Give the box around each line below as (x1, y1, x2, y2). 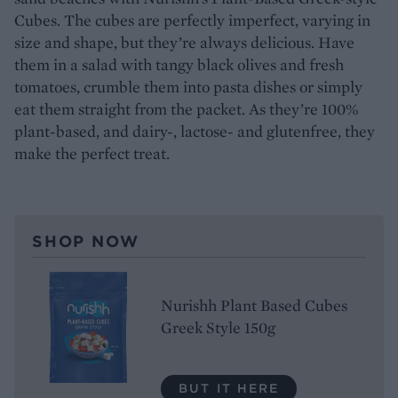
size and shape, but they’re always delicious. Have (14, 31, 354, 52)
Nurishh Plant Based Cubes (161, 294, 347, 315)
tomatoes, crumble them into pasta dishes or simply (14, 76, 362, 97)
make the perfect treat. (14, 142, 170, 163)
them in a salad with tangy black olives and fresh (14, 53, 344, 75)
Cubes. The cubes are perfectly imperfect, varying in (14, 9, 370, 30)
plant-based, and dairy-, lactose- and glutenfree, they (14, 120, 375, 141)
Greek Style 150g (161, 316, 275, 338)
